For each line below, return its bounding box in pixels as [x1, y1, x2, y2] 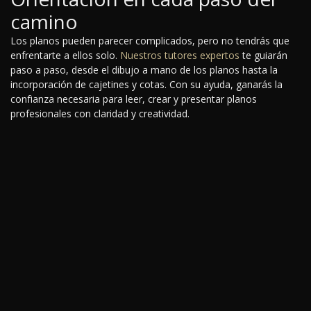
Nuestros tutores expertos [120, 49, 239, 62]
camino [10, 8, 78, 35]
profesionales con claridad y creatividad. [10, 107, 190, 121]
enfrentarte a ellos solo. [10, 49, 120, 62]
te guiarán [239, 49, 287, 62]
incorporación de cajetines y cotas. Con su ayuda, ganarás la [10, 78, 283, 92]
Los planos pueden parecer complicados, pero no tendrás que [10, 34, 289, 48]
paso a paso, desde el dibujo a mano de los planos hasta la [10, 63, 278, 77]
